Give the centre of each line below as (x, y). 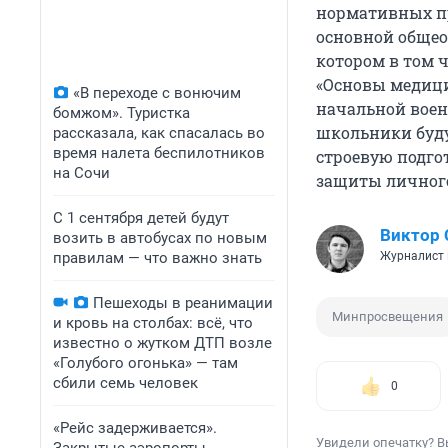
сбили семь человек (125, 383)
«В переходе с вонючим (157, 93)
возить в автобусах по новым (160, 238)
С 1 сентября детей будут (141, 218)
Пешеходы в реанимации (183, 303)
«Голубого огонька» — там (145, 363)
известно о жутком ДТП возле (162, 343)
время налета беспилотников (159, 153)
